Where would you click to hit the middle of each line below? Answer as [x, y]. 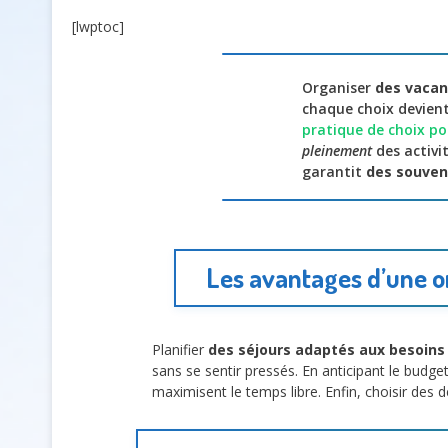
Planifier [180, 350]
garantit [334, 172]
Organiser [338, 88]
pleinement [337, 151]
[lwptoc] [98, 26]
